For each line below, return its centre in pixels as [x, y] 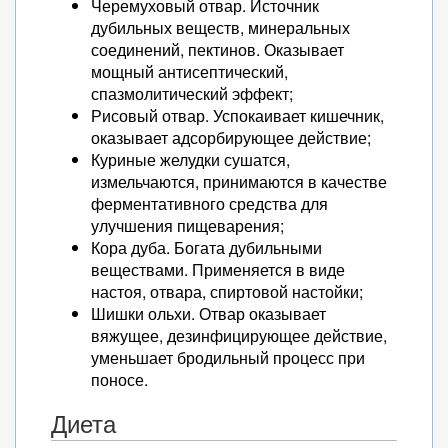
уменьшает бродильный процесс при [228, 357]
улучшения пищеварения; [187, 225]
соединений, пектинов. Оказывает [217, 49]
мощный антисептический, [189, 71]
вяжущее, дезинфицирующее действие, [239, 335]
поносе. [119, 379]
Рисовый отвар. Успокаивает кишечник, [237, 115]
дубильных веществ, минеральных [220, 27]
